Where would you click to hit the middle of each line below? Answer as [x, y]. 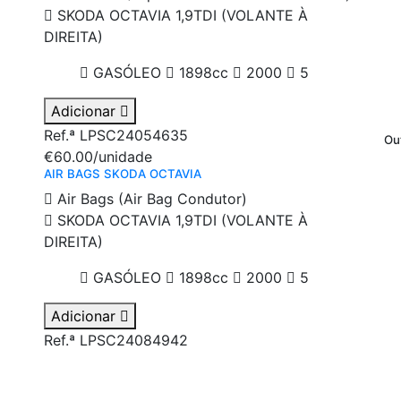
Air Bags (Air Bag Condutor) [150, 199]
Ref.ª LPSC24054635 [116, 136]
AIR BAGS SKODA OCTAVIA [123, 174]
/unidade [123, 157]
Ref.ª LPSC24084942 [116, 341]
